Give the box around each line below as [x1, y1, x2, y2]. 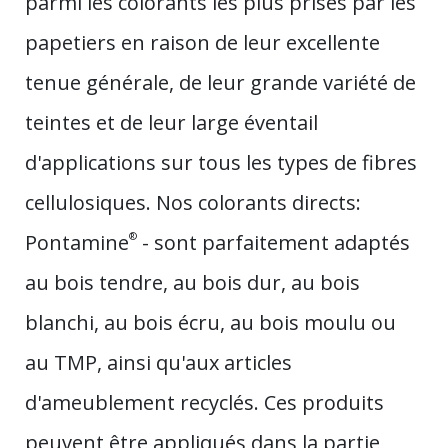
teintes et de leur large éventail [25, 108, 318, 136]
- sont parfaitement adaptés [137, 228, 410, 256]
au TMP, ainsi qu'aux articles [25, 348, 292, 376]
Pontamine [25, 228, 129, 256]
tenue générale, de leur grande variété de [25, 68, 416, 96]
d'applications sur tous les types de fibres [25, 148, 417, 176]
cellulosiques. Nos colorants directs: [25, 188, 361, 216]
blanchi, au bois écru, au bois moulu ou [25, 308, 396, 336]
